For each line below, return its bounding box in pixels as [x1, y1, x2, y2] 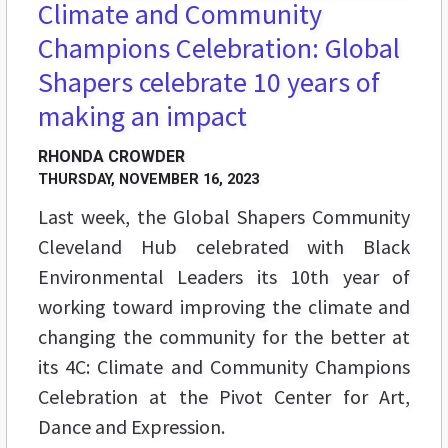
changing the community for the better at [38, 324, 410, 350]
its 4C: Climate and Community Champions [38, 354, 410, 380]
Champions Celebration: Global [38, 30, 400, 67]
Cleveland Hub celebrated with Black [38, 234, 410, 260]
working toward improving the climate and [38, 294, 410, 320]
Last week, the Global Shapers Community [38, 204, 410, 230]
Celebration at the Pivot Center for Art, [38, 384, 410, 410]
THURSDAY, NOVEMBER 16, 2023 [38, 171, 259, 189]
